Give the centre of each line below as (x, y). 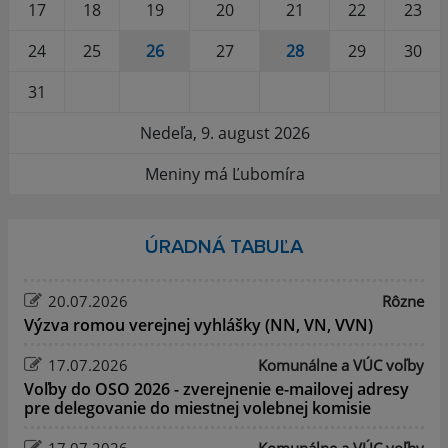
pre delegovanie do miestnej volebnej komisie (197, 407)
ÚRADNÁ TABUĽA (224, 246)
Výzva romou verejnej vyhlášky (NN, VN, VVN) (198, 324)
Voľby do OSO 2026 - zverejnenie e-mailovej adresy (216, 388)
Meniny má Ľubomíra (224, 173)
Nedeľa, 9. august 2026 (224, 132)
